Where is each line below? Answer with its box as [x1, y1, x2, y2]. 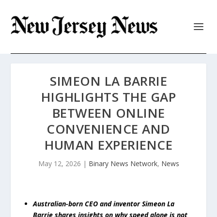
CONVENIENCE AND [46, 120, 170, 138]
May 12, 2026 [38, 159, 81, 168]
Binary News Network [88, 159, 157, 168]
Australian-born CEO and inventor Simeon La [33, 199, 175, 208]
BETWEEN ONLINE [52, 104, 165, 122]
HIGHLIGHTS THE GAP [41, 88, 176, 106]
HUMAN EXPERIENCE [45, 136, 172, 154]
